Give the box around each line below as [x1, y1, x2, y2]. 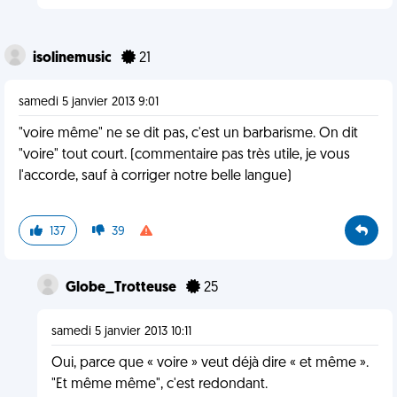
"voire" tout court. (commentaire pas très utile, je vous [19, 148, 350, 162]
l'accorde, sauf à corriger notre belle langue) [19, 169, 292, 183]
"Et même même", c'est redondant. [51, 378, 268, 392]
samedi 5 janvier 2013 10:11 [51, 325, 191, 339]
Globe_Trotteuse [65, 281, 179, 295]
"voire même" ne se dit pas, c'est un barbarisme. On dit [19, 127, 358, 141]
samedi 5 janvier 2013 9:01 [19, 96, 159, 109]
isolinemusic [33, 51, 114, 66]
